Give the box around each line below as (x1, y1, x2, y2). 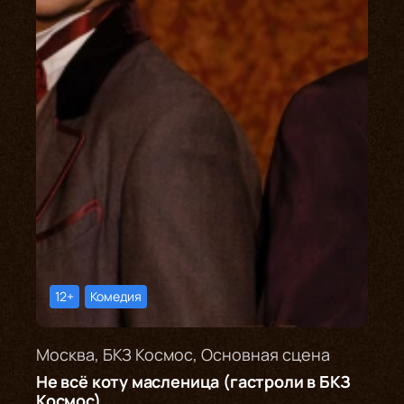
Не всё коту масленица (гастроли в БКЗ (36, 370, 351, 392)
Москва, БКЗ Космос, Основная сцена (36, 343, 330, 365)
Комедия (90, 287, 142, 305)
